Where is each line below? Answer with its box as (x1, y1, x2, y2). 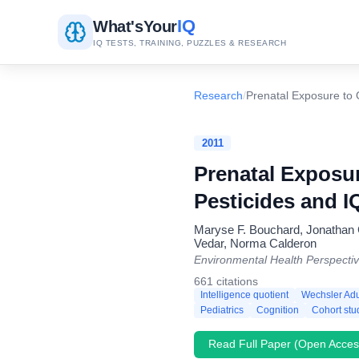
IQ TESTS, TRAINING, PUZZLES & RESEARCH (93, 38, 286, 47)
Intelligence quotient (200, 289, 288, 301)
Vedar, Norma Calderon (194, 236, 317, 250)
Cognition (256, 305, 299, 317)
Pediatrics (200, 305, 244, 317)
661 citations (194, 275, 258, 288)
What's (93, 18, 143, 35)
